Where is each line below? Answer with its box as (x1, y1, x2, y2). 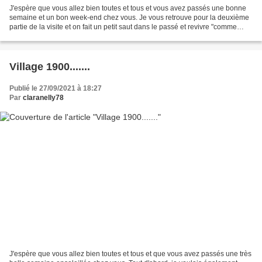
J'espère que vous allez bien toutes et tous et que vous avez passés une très (9, 250, 251, 258)
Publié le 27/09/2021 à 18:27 (9, 84, 102, 92)
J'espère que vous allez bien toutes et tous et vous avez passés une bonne (9, 4, 246, 12)
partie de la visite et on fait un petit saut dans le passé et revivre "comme (9, 22, 237, 31)
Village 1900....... (9, 60, 90, 73)
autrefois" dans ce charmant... (9, 32, 103, 40)
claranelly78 (23, 93, 64, 102)
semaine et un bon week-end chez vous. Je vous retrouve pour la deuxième (9, 13, 249, 22)
